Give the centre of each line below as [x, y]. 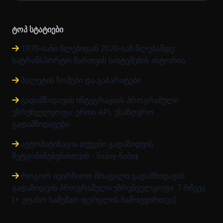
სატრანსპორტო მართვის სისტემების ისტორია [99, 60]
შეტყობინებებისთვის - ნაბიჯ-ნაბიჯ [75, 156]
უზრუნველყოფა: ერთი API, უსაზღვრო [83, 112]
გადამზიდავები [41, 124]
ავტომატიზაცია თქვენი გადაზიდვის [87, 144]
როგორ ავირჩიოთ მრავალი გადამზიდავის [103, 175]
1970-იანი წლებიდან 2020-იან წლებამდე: [98, 48]
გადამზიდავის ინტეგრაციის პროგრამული [100, 100]
